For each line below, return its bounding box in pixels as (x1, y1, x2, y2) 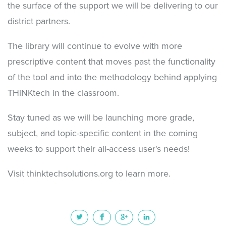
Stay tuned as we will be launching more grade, (8, 112, 194, 124)
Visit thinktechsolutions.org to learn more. (8, 168, 171, 180)
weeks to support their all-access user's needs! (8, 143, 190, 155)
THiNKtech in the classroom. (8, 87, 119, 99)
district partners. (8, 16, 70, 27)
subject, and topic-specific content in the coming (8, 128, 198, 139)
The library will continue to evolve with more (8, 40, 182, 52)
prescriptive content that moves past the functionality (8, 56, 215, 68)
